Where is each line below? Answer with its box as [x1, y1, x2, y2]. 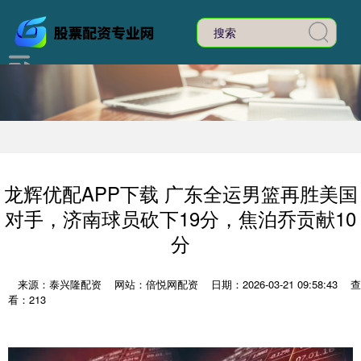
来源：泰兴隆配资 [18, 276, 105, 292]
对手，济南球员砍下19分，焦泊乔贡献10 [5, 205, 356, 232]
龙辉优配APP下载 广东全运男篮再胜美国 [3, 180, 358, 207]
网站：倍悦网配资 [114, 276, 198, 292]
